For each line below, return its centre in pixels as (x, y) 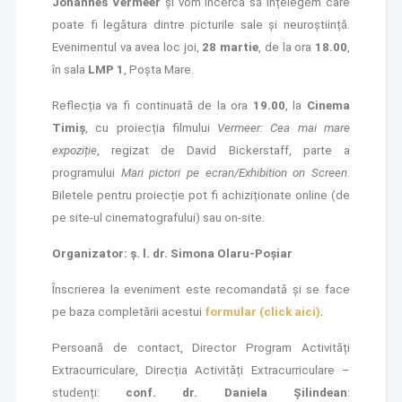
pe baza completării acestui (128, 312)
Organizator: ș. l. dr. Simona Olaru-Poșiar (172, 254)
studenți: (89, 393)
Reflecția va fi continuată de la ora (152, 106)
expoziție (74, 151)
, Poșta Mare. (158, 70)
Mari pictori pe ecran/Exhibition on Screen (234, 173)
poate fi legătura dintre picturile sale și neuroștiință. (201, 25)
